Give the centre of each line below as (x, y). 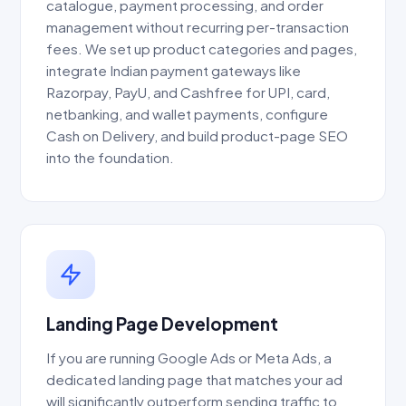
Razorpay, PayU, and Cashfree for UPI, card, (188, 92)
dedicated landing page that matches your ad (194, 380)
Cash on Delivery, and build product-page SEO (197, 136)
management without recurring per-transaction (198, 27)
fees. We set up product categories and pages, (202, 49)
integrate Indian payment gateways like (174, 71)
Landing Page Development (162, 324)
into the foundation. (110, 158)
